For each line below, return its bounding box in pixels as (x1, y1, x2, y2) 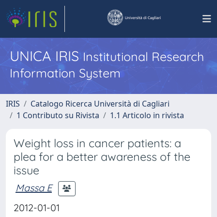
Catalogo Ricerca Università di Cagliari (31, 98, 170, 109)
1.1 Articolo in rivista (110, 110, 184, 121)
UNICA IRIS (10, 47, 83, 64)
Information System (10, 65, 121, 80)
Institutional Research (83, 49, 204, 64)
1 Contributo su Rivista (16, 110, 99, 121)
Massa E (15, 181, 52, 194)
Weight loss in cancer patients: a (14, 136, 181, 150)
